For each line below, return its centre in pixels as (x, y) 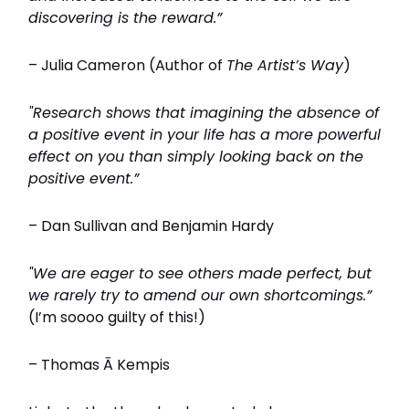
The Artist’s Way (285, 65)
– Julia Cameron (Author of (127, 65)
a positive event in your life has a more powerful (204, 135)
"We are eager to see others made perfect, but (200, 273)
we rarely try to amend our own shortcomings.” (200, 295)
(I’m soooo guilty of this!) (117, 317)
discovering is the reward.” (125, 18)
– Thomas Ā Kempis (99, 365)
